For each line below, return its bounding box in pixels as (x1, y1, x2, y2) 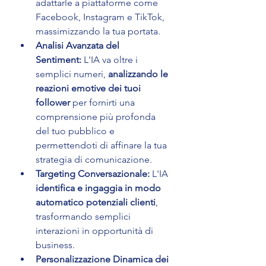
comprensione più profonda (36, 111, 158, 123)
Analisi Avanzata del (36, 40, 122, 52)
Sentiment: (36, 54, 81, 66)
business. (36, 239, 75, 251)
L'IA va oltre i (81, 54, 140, 66)
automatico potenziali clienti (36, 197, 156, 208)
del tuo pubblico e (36, 125, 117, 137)
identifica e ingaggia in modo (36, 182, 163, 194)
